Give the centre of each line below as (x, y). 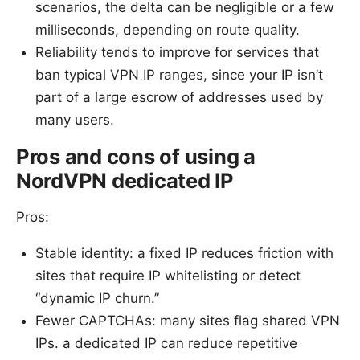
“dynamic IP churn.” (97, 298)
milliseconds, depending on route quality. (168, 29)
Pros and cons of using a (136, 156)
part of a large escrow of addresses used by (179, 97)
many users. (75, 119)
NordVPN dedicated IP (125, 180)
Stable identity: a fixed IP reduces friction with (184, 253)
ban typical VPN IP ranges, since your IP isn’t (179, 74)
